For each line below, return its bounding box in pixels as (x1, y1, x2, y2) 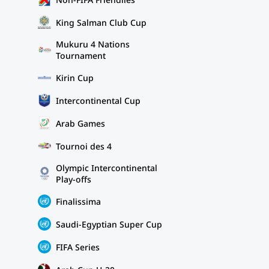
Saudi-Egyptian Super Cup (56, 218, 162, 230)
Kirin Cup (56, 71, 94, 83)
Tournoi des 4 (56, 140, 112, 152)
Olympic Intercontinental (56, 162, 157, 174)
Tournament (56, 50, 106, 61)
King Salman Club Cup (56, 16, 147, 28)
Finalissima (56, 195, 101, 207)
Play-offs (56, 174, 91, 185)
